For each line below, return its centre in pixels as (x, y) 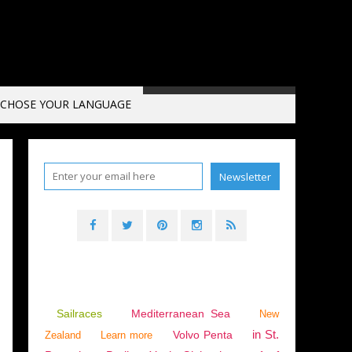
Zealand (63, 335)
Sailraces (82, 313)
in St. (266, 334)
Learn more (127, 335)
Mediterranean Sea (181, 313)
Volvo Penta (202, 335)
